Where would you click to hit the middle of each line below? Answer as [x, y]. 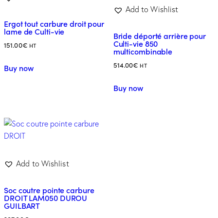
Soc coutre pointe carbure [49, 190]
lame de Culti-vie [34, 31]
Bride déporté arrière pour [160, 36]
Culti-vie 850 [136, 44]
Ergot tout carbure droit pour [54, 24]
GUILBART [22, 206]
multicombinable [143, 51]
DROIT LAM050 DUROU [46, 198]
